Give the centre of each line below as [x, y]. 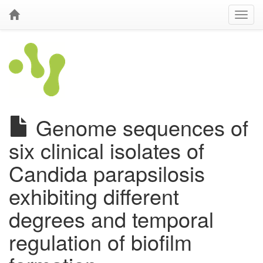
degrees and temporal [111, 219]
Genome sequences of [139, 127]
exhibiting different [94, 196]
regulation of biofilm [100, 242]
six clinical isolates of [107, 150]
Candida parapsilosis [107, 173]
